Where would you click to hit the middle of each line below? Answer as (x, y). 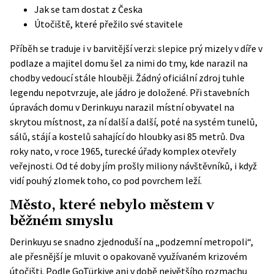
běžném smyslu (62, 221)
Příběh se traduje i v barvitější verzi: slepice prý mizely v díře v (136, 48)
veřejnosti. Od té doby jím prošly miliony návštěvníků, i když (133, 166)
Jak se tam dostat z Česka (88, 9)
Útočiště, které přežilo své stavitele (109, 24)
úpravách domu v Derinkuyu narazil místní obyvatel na (122, 107)
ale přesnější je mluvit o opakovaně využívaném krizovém (128, 256)
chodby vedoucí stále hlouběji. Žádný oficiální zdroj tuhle (127, 78)
